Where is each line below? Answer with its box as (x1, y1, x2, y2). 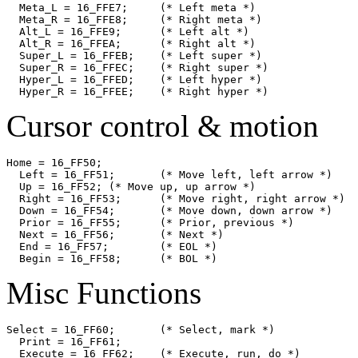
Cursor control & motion (6, 108, 319, 143)
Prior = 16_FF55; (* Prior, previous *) (6, 216, 121, 229)
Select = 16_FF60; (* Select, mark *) (6, 323, 115, 336)
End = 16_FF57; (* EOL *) (6, 240, 109, 253)
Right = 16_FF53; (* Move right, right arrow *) (6, 192, 121, 205)
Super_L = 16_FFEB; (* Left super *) (6, 49, 134, 62)
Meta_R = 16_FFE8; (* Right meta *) (6, 13, 128, 26)
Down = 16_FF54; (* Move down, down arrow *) (6, 204, 115, 217)
